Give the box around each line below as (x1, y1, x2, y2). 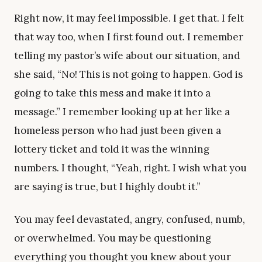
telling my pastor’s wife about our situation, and (14, 49, 240, 63)
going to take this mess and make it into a (14, 87, 211, 100)
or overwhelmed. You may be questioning (14, 232, 211, 245)
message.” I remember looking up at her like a (14, 105, 230, 119)
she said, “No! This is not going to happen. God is (14, 68, 243, 81)
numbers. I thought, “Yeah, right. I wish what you (14, 161, 247, 175)
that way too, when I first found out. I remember (14, 30, 243, 44)
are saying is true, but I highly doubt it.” (14, 180, 201, 194)
